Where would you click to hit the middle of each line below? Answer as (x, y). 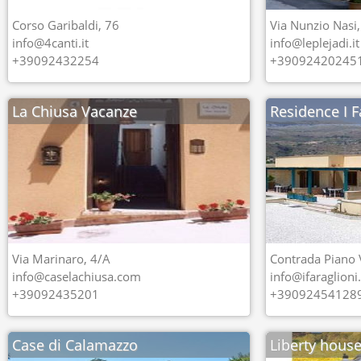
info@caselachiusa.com (77, 276)
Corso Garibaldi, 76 (66, 25)
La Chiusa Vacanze (75, 111)
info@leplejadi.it (315, 43)
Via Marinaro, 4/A (61, 259)
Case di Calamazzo (75, 345)
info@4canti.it (50, 43)
